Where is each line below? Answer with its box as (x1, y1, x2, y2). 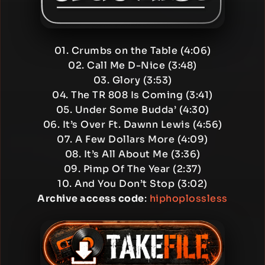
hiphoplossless (149, 192, 228, 205)
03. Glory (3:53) (93, 74, 172, 86)
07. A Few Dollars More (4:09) (57, 133, 208, 146)
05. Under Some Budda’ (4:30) (56, 104, 209, 116)
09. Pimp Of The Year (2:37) (63, 163, 202, 175)
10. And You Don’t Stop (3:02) (57, 177, 208, 190)
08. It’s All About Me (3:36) (64, 148, 201, 160)
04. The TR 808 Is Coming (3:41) (52, 89, 213, 101)
